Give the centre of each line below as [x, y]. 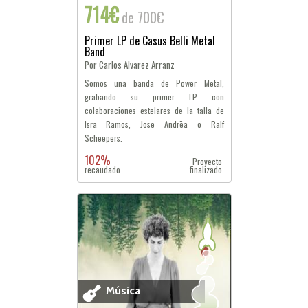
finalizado [206, 169]
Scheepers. [103, 138]
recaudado [102, 169]
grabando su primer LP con [154, 97]
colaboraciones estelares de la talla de [154, 110]
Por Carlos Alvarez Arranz [129, 65]
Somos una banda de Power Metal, [154, 83]
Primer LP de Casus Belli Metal [150, 41]
